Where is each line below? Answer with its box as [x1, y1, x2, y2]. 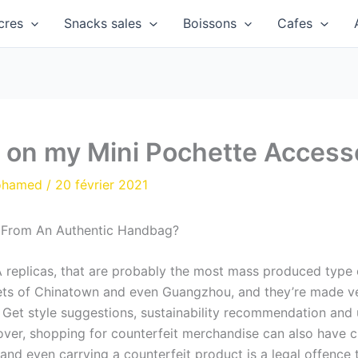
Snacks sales [64, 15, 142, 32]
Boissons [182, 15, 237, 32]
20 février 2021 [55, 176, 148, 193]
